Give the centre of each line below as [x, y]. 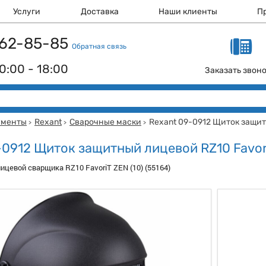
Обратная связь [99, 46]
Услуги [27, 12]
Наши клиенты [188, 12]
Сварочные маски [105, 122]
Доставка [99, 12]
